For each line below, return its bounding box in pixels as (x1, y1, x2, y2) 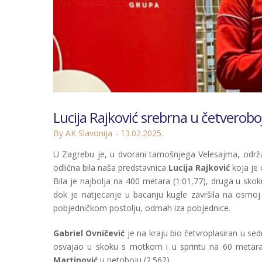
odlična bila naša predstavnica (53, 162, 169, 174)
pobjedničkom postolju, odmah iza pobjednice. (53, 202, 230, 214)
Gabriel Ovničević (53, 227, 125, 239)
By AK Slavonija (53, 127, 112, 139)
